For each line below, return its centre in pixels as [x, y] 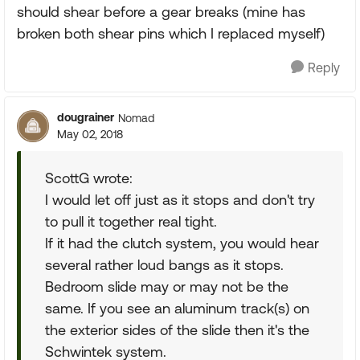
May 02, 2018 [90, 134]
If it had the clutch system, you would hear [182, 243]
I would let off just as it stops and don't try [180, 200]
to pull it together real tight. [131, 221]
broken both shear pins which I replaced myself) [171, 33]
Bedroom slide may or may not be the [167, 286]
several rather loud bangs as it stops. [164, 265]
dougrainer [86, 117]
